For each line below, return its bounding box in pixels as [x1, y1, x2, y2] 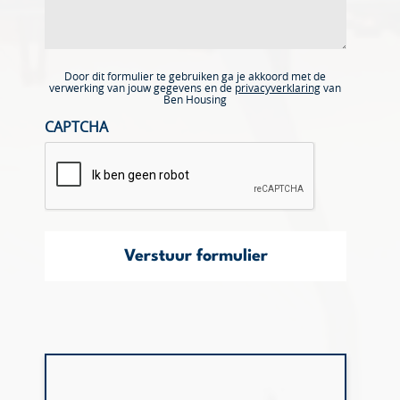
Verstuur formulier [123, 248, 268, 264]
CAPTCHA [45, 121, 108, 135]
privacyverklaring [235, 83, 321, 94]
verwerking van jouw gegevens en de [49, 83, 236, 94]
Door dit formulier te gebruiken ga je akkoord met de [64, 71, 327, 82]
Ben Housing [163, 95, 228, 105]
